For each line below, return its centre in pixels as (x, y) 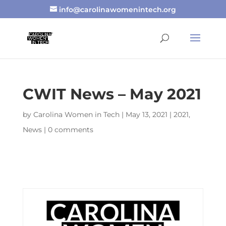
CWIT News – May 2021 (112, 94)
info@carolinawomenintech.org (117, 9)
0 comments (70, 130)
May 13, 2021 (146, 115)
